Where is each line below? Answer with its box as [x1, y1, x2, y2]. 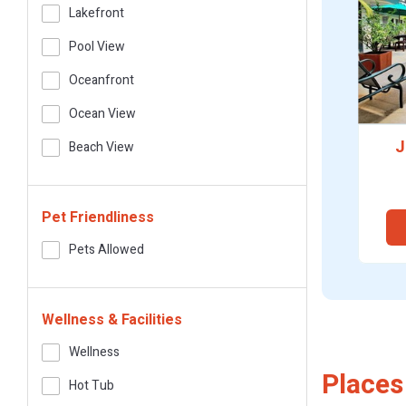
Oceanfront [69, 71, 134, 90]
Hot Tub [69, 376, 114, 395]
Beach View [69, 138, 134, 157]
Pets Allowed [69, 240, 144, 259]
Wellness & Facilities [42, 309, 182, 331]
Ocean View [69, 104, 136, 123]
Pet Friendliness [42, 207, 154, 228]
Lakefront [69, 4, 124, 23]
